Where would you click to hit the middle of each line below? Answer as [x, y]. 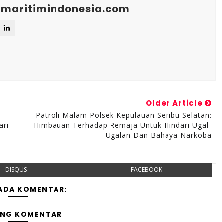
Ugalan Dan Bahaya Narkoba [158, 135]
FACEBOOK [146, 170]
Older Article [175, 103]
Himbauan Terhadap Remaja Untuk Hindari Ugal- [122, 125]
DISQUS [16, 170]
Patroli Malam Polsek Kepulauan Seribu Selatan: [123, 115]
